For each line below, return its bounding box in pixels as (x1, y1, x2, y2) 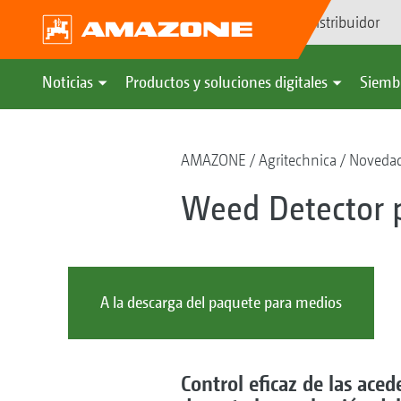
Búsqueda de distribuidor (222, 13, 380, 31)
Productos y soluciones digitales (125, 73, 328, 91)
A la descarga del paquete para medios (99, 293, 342, 312)
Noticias (42, 73, 93, 91)
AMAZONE (180, 150, 246, 169)
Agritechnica (258, 150, 337, 169)
